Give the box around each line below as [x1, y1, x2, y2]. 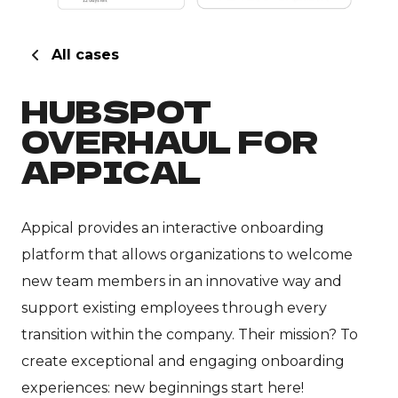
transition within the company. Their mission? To [21, 326, 358, 343]
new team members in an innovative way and [21, 273, 342, 290]
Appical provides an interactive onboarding [21, 219, 324, 236]
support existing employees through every [21, 299, 327, 316]
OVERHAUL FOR [21, 119, 318, 163]
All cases [52, 46, 119, 63]
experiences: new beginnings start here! [21, 379, 304, 396]
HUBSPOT [21, 89, 211, 132]
